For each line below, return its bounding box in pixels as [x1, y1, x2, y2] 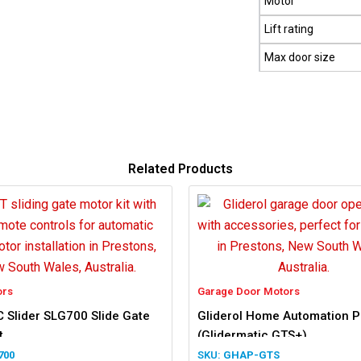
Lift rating [264, 22, 314, 35]
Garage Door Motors [197, 284, 300, 297]
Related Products [128, 160, 233, 176]
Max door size [264, 50, 336, 64]
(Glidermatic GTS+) [197, 327, 307, 342]
